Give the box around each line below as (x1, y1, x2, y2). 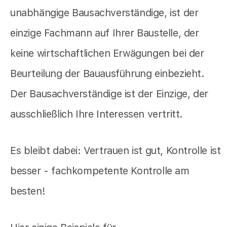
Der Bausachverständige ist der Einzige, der (10, 87, 208, 100)
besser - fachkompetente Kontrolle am (10, 164, 190, 177)
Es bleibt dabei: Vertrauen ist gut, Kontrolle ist (10, 144, 221, 157)
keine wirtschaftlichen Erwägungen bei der (10, 47, 204, 59)
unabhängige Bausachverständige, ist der (10, 6, 199, 19)
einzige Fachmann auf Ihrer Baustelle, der (10, 26, 199, 39)
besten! (10, 184, 46, 197)
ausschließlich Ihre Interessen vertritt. (10, 107, 183, 120)
